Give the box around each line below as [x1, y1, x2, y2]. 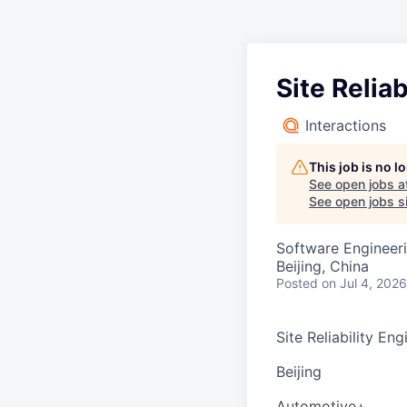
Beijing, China [276, 257, 369, 275]
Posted [276, 275, 318, 291]
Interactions [305, 116, 386, 134]
